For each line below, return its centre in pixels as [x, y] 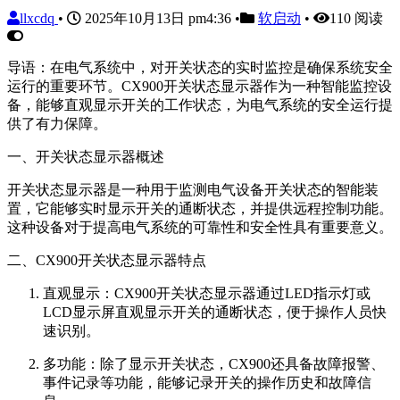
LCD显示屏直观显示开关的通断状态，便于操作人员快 [215, 312]
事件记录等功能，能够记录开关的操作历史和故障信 [207, 382]
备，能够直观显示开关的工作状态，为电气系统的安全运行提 [200, 104]
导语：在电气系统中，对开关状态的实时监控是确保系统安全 [200, 67]
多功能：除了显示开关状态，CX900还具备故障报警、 [214, 363]
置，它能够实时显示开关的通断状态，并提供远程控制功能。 [200, 208]
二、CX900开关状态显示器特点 [107, 260]
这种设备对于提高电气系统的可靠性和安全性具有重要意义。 [200, 227]
